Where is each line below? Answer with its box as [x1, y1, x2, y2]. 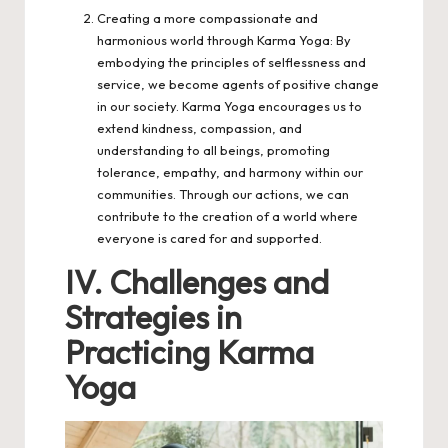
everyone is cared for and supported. [97, 229, 322, 246]
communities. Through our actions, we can [97, 185, 349, 202]
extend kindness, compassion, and [97, 119, 302, 136]
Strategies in [65, 296, 242, 337]
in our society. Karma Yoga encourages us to [97, 97, 362, 114]
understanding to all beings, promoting [97, 141, 330, 158]
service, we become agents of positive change [97, 75, 379, 92]
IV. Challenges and [65, 261, 329, 302]
